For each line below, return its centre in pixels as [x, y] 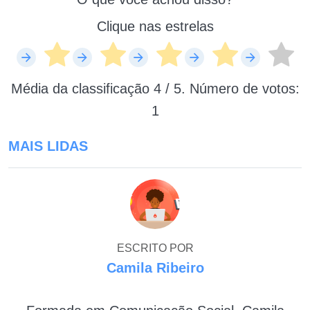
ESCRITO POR [155, 248]
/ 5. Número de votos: [230, 88]
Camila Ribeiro [155, 267]
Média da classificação [82, 88]
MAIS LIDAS [48, 146]
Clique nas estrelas [155, 26]
